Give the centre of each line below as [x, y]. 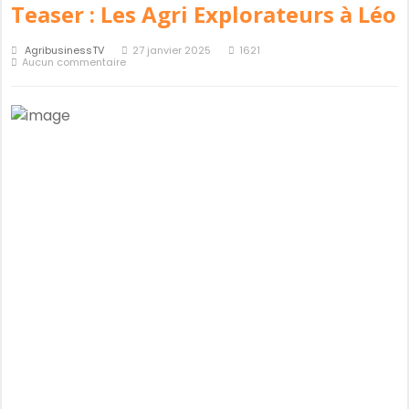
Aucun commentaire [74, 62]
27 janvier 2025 [172, 50]
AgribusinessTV [64, 50]
